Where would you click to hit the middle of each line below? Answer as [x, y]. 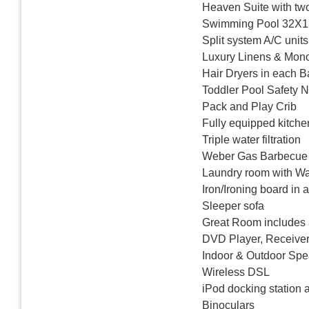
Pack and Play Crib [249, 106]
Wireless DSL [236, 272]
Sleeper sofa [233, 206]
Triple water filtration [251, 139]
